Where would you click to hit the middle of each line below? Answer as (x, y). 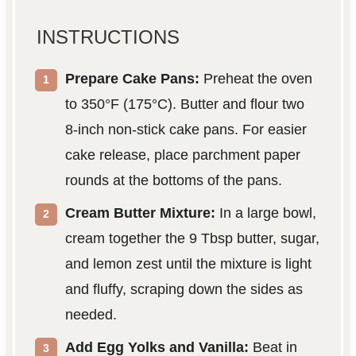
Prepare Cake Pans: (132, 79)
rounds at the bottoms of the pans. (173, 181)
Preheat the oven (255, 79)
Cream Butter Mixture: (140, 213)
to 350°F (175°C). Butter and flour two (184, 104)
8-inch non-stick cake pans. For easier (186, 130)
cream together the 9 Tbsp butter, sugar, (192, 239)
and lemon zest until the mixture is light (188, 264)
